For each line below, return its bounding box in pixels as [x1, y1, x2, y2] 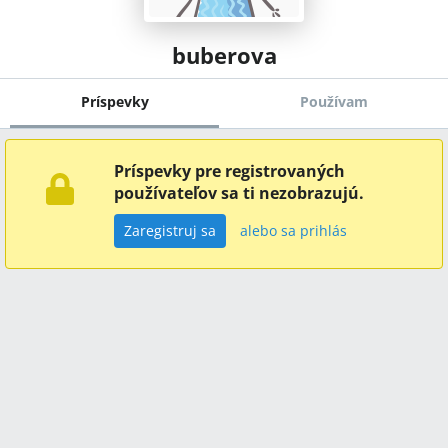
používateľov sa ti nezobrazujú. [114, 182, 364, 204]
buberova [171, 40, 277, 70]
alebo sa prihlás [240, 221, 347, 240]
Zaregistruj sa [124, 221, 216, 240]
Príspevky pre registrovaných [114, 160, 345, 182]
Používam [299, 92, 368, 111]
